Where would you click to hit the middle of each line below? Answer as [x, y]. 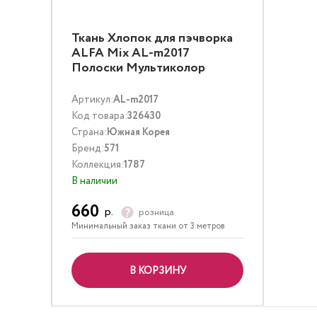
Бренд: [88, 149]
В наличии [94, 181]
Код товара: [99, 116]
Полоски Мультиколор [138, 68]
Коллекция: [98, 165]
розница [156, 212]
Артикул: [92, 100]
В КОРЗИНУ [157, 271]
